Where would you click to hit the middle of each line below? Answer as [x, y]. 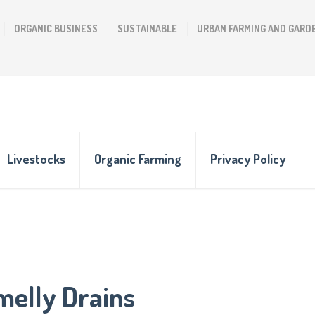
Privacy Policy [248, 159]
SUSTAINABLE [147, 28]
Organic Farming [138, 159]
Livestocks [36, 159]
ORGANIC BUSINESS [56, 28]
